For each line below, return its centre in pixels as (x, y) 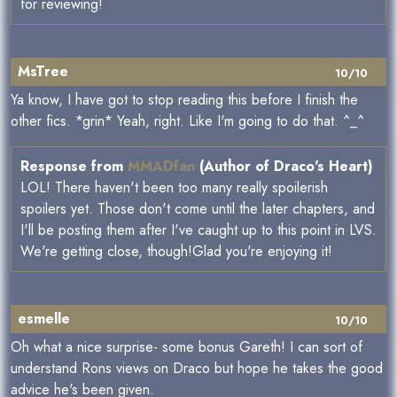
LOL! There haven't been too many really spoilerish (174, 188)
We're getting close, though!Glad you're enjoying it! (176, 252)
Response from (74, 167)
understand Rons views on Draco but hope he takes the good (197, 369)
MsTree (43, 72)
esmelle (44, 319)
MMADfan (161, 167)
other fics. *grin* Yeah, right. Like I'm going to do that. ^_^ (187, 121)
